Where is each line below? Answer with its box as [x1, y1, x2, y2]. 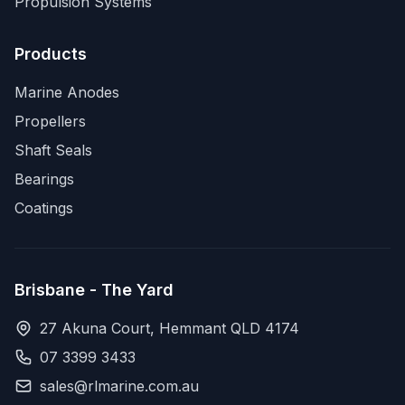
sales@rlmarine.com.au [40, 377, 199, 395]
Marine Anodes [14, 83, 119, 101]
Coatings [14, 199, 73, 217]
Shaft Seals [14, 141, 92, 159]
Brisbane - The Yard [14, 280, 174, 299]
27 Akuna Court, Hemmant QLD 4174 [40, 319, 299, 337]
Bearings [14, 170, 74, 188]
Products [14, 44, 87, 63]
